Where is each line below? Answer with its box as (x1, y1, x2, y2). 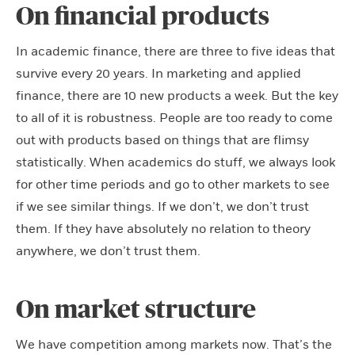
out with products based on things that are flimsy (16, 132, 309, 148)
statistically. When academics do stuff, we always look (16, 154, 335, 170)
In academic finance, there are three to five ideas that (16, 43, 335, 59)
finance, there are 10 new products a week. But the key (16, 87, 338, 104)
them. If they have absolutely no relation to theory (16, 220, 311, 237)
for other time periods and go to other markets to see (16, 176, 330, 193)
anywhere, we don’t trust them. (16, 242, 200, 259)
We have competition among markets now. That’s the (16, 336, 332, 353)
